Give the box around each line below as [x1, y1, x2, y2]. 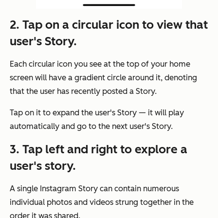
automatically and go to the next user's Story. [10, 122, 173, 131]
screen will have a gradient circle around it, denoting [10, 73, 197, 83]
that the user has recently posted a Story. [10, 87, 157, 96]
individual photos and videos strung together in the [10, 198, 194, 207]
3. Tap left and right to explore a [10, 142, 187, 157]
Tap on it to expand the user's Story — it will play [10, 108, 184, 118]
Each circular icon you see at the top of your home [10, 59, 190, 69]
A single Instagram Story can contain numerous [10, 184, 179, 194]
